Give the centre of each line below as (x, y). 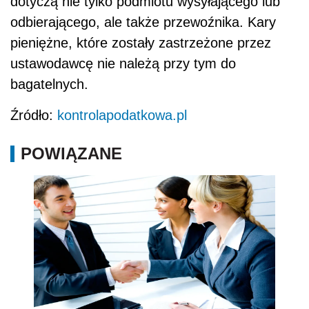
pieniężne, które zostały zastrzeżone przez (141, 43)
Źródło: (34, 116)
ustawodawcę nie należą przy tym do (123, 64)
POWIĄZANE (71, 154)
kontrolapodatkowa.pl (122, 116)
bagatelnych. (49, 84)
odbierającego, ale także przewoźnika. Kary (143, 22)
